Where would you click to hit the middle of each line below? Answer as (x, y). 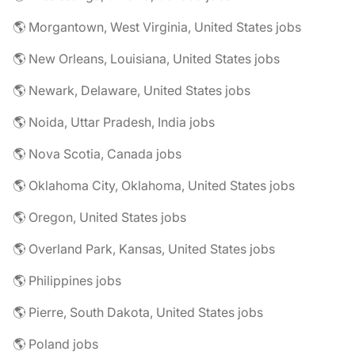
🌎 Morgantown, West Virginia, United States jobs (157, 27)
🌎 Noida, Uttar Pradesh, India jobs (114, 122)
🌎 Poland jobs (55, 344)
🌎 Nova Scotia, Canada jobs (97, 153)
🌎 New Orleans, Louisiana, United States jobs (146, 58)
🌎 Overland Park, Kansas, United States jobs (144, 248)
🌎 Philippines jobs (67, 280)
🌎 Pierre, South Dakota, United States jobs (138, 312)
